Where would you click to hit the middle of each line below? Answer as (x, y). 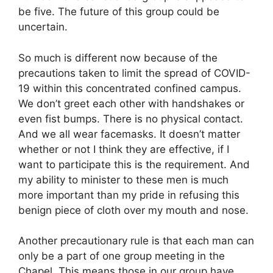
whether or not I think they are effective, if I (124, 149)
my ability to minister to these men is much (123, 179)
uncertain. (43, 27)
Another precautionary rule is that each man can (136, 241)
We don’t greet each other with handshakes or (131, 103)
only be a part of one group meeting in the (122, 256)
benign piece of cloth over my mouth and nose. (133, 210)
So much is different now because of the (118, 58)
